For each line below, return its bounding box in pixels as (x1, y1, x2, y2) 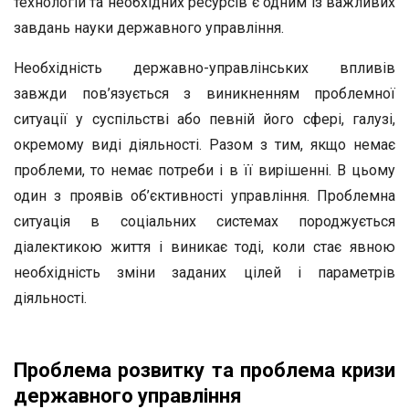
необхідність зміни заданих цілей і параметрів (14, 264, 395, 281)
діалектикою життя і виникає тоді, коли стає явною (14, 238, 395, 256)
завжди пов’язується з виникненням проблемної (14, 85, 395, 102)
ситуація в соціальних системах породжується (14, 213, 395, 230)
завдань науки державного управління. (14, 19, 284, 37)
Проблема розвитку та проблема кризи (14, 359, 395, 382)
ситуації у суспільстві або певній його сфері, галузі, (14, 110, 395, 128)
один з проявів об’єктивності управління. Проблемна (14, 187, 395, 204)
